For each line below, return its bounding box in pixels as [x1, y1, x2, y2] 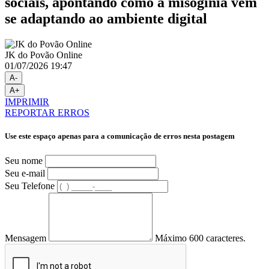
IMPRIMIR [5, 97, 49, 107]
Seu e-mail [5, 168, 45, 178]
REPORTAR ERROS [5, 107, 89, 118]
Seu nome [5, 155, 43, 166]
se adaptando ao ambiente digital [5, 11, 207, 27]
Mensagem [5, 232, 46, 243]
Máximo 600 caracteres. [155, 232, 246, 243]
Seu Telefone [5, 180, 55, 191]
